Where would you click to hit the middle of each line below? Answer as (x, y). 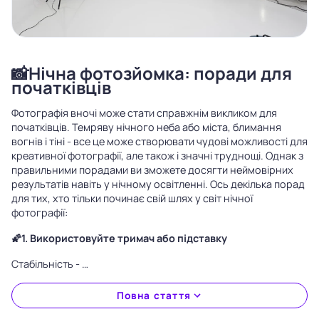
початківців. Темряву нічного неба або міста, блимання (146, 127)
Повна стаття (154, 296)
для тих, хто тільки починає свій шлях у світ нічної (132, 198)
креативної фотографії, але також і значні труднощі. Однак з (157, 156)
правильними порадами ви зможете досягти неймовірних (152, 170)
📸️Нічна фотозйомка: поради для (152, 73)
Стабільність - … (50, 264)
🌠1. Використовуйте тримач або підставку (119, 238)
